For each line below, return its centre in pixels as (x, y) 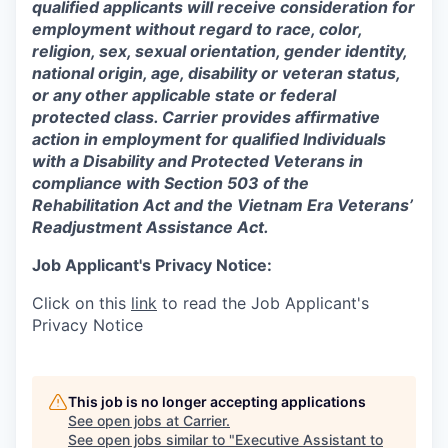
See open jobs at (125, 420)
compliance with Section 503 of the (170, 183)
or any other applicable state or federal (184, 95)
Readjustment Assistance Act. (150, 227)
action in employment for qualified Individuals (209, 139)
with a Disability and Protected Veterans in (197, 161)
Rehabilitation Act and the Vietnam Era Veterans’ (222, 205)
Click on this (81, 303)
